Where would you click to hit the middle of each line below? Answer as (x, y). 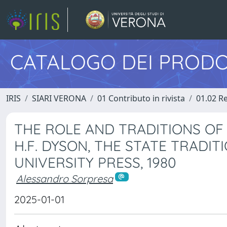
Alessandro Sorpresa (65, 179)
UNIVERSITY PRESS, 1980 (95, 162)
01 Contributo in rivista (141, 98)
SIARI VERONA (59, 98)
